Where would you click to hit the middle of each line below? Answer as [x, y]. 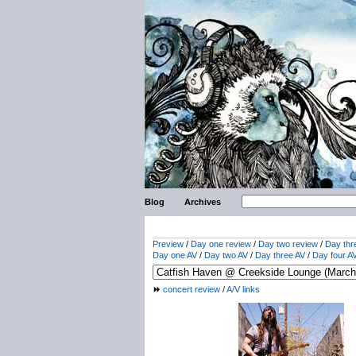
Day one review [221, 244]
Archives [203, 202]
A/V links [243, 289]
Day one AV [175, 255]
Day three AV [280, 255]
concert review [192, 289]
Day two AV [226, 255]
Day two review [288, 244]
